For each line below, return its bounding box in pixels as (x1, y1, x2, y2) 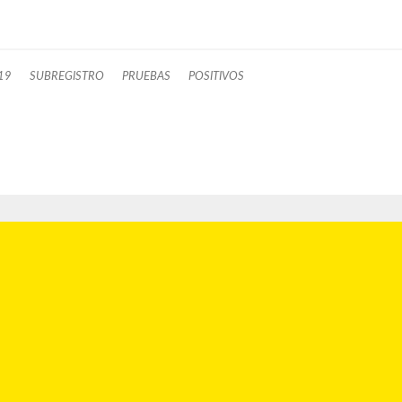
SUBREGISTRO (30, 70, 104, 82)
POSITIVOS (188, 70, 244, 82)
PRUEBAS (122, 70, 170, 82)
